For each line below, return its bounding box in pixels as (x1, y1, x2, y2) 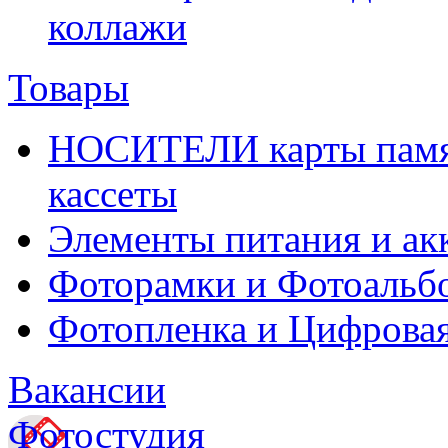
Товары (8, 66, 129, 109)
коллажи (48, 5, 187, 48)
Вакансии (8, 368, 166, 411)
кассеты (48, 172, 177, 215)
